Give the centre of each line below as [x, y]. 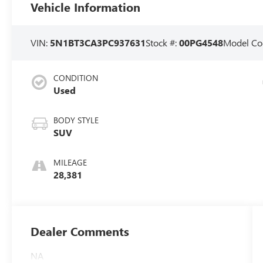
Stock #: [163, 42]
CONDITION [76, 78]
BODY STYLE [76, 120]
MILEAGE [70, 163]
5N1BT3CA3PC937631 [98, 42]
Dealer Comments [80, 231]
